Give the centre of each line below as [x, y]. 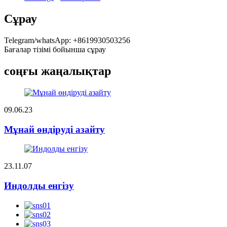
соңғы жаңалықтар [58, 71]
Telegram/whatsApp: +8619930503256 [67, 41]
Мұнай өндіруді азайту [54, 129]
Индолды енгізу [39, 186]
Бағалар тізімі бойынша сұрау [55, 50]
